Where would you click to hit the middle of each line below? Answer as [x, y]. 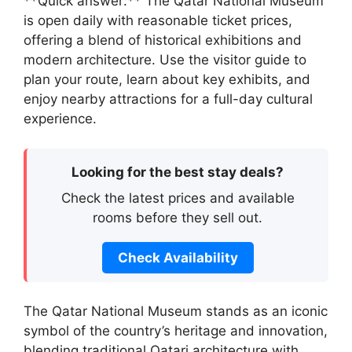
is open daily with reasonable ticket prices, [158, 20]
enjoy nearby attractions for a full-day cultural [168, 99]
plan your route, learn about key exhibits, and [167, 79]
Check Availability [178, 257]
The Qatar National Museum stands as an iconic [176, 311]
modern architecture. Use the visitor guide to [165, 59]
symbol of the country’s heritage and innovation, [176, 330]
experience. [60, 118]
